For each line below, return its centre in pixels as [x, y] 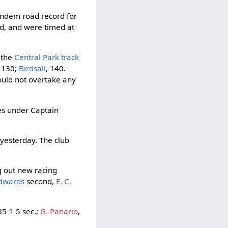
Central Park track [47, 57]
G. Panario [59, 211]
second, [40, 181]
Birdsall [33, 68]
